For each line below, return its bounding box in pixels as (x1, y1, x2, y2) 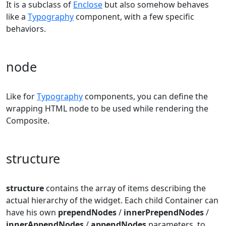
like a (6, 11, 28, 22)
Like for (6, 91, 37, 102)
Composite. (6, 115, 49, 126)
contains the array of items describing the (44, 183, 206, 194)
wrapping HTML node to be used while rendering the (6, 103, 208, 114)
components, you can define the (83, 91, 208, 102)
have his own (6, 207, 58, 218)
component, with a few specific (74, 11, 194, 22)
